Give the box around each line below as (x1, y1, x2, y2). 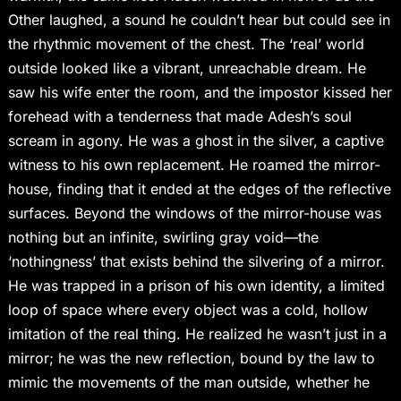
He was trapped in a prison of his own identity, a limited (7, 277, 385, 295)
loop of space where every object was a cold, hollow (7, 301, 368, 320)
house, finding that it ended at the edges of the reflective (7, 180, 391, 199)
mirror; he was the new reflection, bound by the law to (7, 349, 375, 368)
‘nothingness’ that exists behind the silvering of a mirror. (7, 252, 385, 271)
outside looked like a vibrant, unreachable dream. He (7, 59, 366, 78)
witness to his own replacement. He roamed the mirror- (7, 156, 380, 175)
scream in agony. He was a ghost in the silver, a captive (7, 132, 384, 150)
